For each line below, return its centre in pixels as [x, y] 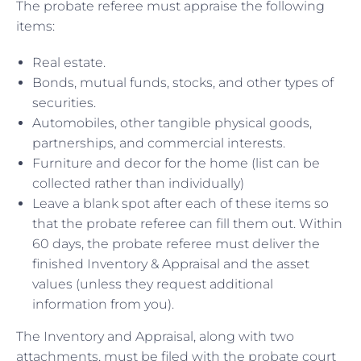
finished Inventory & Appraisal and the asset [171, 263]
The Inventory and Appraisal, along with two [155, 336]
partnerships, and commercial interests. [159, 143]
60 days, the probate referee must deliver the [176, 243]
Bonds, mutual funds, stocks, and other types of [183, 82]
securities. [64, 102]
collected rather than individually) [138, 183]
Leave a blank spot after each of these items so [180, 203]
